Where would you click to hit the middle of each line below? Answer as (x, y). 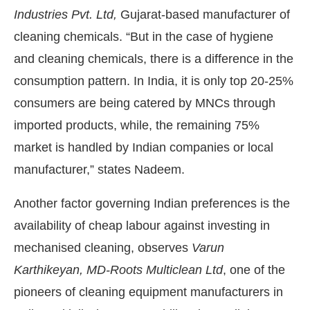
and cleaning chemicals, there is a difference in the (154, 58)
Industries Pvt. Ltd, (65, 14)
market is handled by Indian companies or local (144, 147)
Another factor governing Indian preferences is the (152, 203)
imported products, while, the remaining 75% (137, 125)
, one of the (254, 270)
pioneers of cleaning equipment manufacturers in (148, 292)
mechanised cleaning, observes (103, 247)
